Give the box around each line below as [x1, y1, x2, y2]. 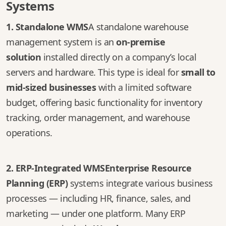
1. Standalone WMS [6, 21, 88, 33]
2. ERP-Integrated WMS [6, 162, 105, 174]
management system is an [6, 36, 116, 48]
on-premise [116, 36, 165, 48]
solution [6, 51, 41, 63]
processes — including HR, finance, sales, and [6, 192, 191, 204]
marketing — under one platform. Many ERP [6, 207, 185, 219]
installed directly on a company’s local [41, 51, 196, 63]
